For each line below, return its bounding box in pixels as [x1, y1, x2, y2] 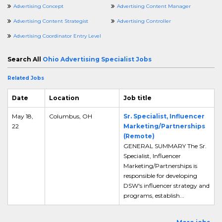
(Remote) [123, 132, 155, 140]
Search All [7, 55, 43, 63]
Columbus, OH [49, 112, 92, 120]
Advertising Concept [13, 3, 63, 9]
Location [49, 94, 79, 102]
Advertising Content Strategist [13, 18, 88, 24]
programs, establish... [123, 192, 184, 199]
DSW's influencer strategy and [123, 182, 210, 189]
